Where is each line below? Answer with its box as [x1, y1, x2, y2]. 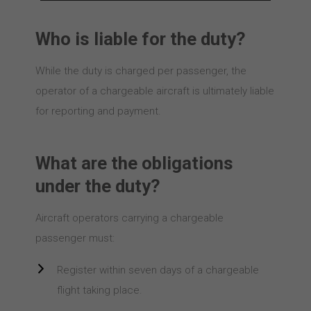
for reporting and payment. [35, 105, 161, 117]
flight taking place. [56, 284, 142, 296]
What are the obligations [35, 153, 233, 174]
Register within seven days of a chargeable [56, 264, 259, 276]
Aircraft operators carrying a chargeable [35, 212, 224, 224]
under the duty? [35, 176, 160, 196]
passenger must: [35, 232, 115, 244]
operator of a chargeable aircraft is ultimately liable [35, 85, 274, 97]
